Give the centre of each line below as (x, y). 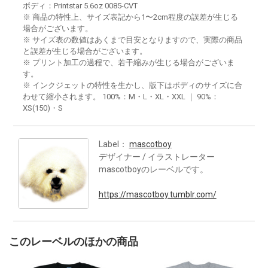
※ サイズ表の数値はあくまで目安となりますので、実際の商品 (133, 39)
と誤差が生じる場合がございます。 (85, 51)
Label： (114, 144)
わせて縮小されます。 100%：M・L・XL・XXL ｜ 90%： (121, 96)
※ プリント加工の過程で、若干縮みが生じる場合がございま (129, 62)
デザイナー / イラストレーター (156, 156)
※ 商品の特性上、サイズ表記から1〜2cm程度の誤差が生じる (130, 17)
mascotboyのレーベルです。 (153, 169)
